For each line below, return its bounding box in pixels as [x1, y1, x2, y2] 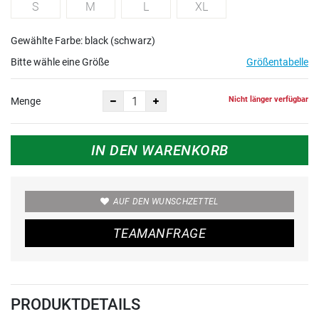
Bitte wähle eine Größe [11, 56, 109, 68]
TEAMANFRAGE [113, 226, 206, 241]
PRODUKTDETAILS [11, 296, 140, 313]
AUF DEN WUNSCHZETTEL [113, 197, 219, 206]
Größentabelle [246, 56, 308, 68]
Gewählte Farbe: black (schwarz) [11, 35, 155, 46]
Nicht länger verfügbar [229, 94, 308, 104]
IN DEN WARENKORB [90, 142, 229, 159]
